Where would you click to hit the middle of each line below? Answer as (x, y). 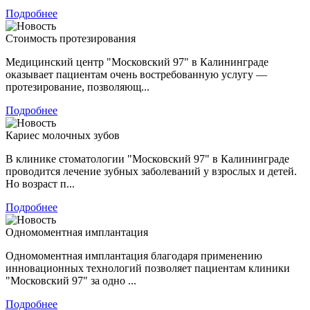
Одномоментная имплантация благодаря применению (134, 255)
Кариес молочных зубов (63, 135)
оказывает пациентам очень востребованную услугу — (136, 74)
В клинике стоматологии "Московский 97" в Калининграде (147, 158)
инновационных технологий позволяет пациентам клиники (148, 268)
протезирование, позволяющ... (77, 86)
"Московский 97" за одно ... (71, 280)
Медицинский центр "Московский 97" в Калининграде (137, 62)
